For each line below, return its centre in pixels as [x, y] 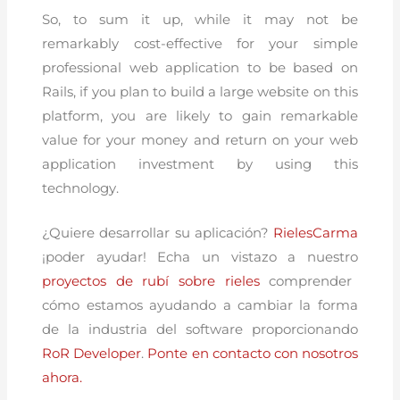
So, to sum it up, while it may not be [200, 19]
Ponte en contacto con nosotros [253, 353]
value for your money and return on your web [200, 140]
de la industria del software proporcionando [200, 329]
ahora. [62, 377]
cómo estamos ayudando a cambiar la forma [200, 305]
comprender [306, 281]
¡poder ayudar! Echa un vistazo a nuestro [200, 257]
